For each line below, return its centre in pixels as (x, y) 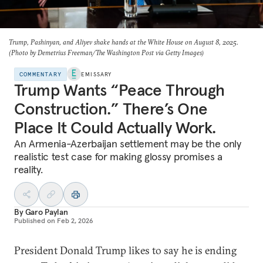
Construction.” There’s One (111, 109)
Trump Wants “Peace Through (119, 90)
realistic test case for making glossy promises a (118, 156)
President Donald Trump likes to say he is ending (125, 250)
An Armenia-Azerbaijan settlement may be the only (128, 144)
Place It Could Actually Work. (115, 128)
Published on (35, 220)
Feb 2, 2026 (75, 220)
